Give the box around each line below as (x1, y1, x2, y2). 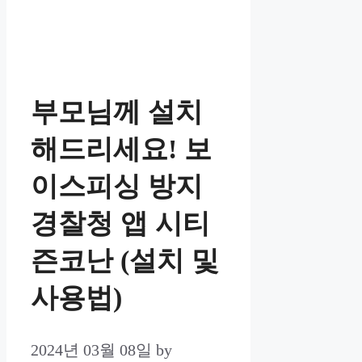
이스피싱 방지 (31, 171, 203, 201)
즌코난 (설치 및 (31, 246, 219, 276)
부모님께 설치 (31, 97, 203, 127)
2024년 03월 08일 (31, 341, 152, 360)
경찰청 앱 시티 (31, 208, 210, 238)
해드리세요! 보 (31, 134, 212, 164)
